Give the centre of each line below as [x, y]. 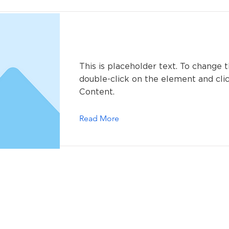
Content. [97, 92]
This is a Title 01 [116, 45]
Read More [99, 119]
